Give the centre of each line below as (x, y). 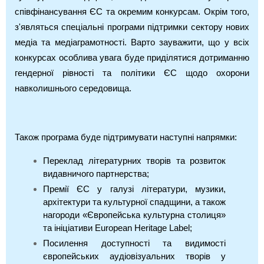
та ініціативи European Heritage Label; (118, 228)
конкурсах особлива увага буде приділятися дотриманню (132, 57)
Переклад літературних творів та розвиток (134, 161)
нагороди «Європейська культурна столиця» (134, 215)
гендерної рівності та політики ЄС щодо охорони (132, 73)
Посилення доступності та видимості (134, 243)
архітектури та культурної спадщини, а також (134, 202)
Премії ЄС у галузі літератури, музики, (134, 189)
